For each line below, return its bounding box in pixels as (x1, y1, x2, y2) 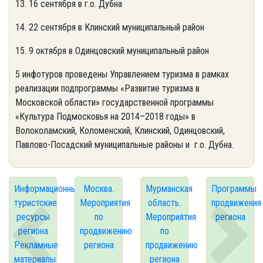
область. (148, 197, 181, 208)
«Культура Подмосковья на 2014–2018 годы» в (15, 111, 195, 122)
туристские (14, 197, 57, 208)
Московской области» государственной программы (15, 97, 214, 108)
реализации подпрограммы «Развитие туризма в (15, 83, 200, 94)
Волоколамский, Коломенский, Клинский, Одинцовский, (15, 125, 225, 136)
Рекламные (14, 240, 58, 251)
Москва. (83, 183, 114, 194)
